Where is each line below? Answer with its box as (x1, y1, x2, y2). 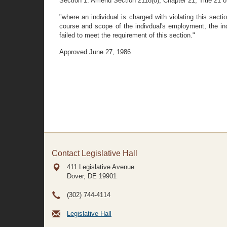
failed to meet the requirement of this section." (59, 31, 195, 39)
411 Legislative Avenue (67, 163, 134, 171)
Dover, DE (67, 172, 97, 180)
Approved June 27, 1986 (59, 48, 131, 56)
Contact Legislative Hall (52, 149, 137, 158)
